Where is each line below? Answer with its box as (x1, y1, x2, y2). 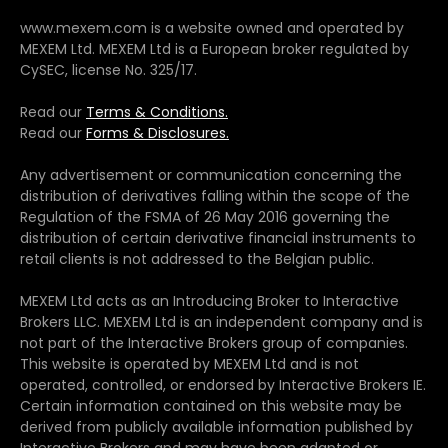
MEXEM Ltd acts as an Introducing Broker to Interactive (20, 290, 399, 311)
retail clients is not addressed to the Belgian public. (20, 248, 374, 269)
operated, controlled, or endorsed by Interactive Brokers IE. (20, 374, 426, 395)
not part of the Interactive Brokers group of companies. (20, 332, 408, 353)
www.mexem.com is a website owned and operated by (20, 17, 404, 38)
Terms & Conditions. (86, 101, 228, 122)
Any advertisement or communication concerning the (20, 164, 402, 185)
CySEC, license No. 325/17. (20, 59, 197, 80)
